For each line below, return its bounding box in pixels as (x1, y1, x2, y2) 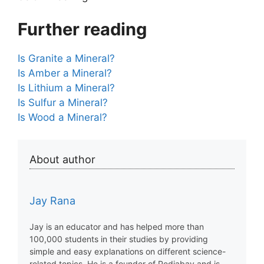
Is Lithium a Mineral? (18, 81, 115, 94)
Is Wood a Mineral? (18, 111, 107, 123)
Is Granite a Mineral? (18, 52, 115, 64)
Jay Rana (29, 194, 75, 207)
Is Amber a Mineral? (18, 67, 112, 79)
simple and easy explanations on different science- (29, 246, 226, 256)
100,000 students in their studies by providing (29, 234, 208, 244)
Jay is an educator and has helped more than (29, 222, 204, 232)
